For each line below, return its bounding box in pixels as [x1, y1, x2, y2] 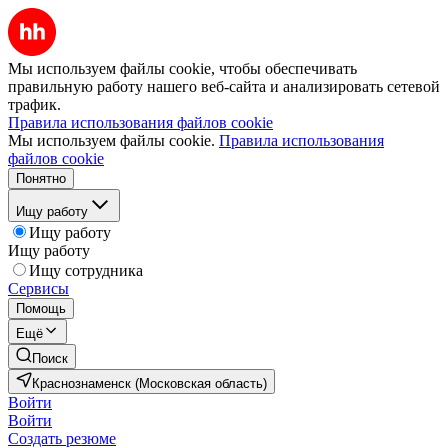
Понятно [16, 171, 66, 186]
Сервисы [8, 280, 69, 297]
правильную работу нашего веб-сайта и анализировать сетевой [8, 78, 440, 95]
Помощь [16, 301, 66, 316]
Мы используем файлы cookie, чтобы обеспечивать [8, 60, 357, 77]
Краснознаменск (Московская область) [32, 376, 267, 391]
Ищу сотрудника [29, 262, 143, 279]
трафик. [8, 96, 61, 113]
